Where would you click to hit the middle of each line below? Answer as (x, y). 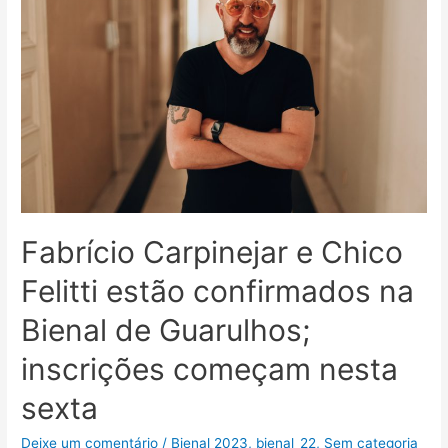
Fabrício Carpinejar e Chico (212, 252)
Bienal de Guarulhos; (166, 330)
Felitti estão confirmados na (218, 291)
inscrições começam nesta (210, 369)
